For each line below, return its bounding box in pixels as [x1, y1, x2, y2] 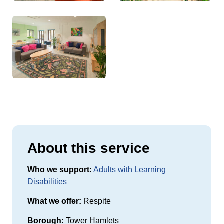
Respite [81, 196, 111, 205]
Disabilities [27, 177, 67, 186]
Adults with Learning [93, 165, 166, 174]
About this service [27, 140, 150, 156]
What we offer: [27, 196, 81, 205]
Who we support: [27, 165, 92, 174]
